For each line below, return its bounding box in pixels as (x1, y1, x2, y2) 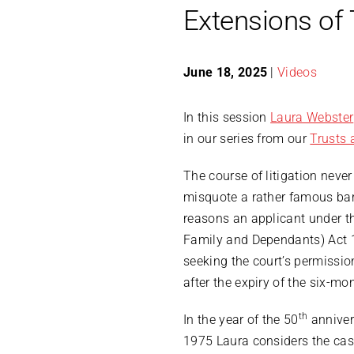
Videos (277, 65, 318, 81)
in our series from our (183, 131, 311, 147)
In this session (183, 110, 271, 126)
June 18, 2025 (183, 65, 268, 81)
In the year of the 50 (183, 312, 299, 328)
